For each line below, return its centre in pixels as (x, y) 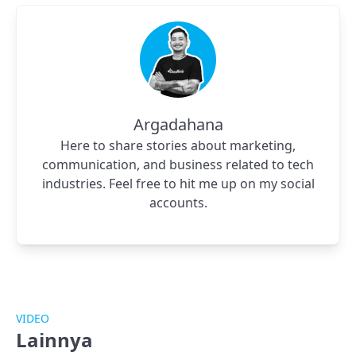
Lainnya (54, 340)
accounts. (178, 203)
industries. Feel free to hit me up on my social (178, 184)
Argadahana (178, 125)
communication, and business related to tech (178, 165)
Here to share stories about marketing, (178, 146)
